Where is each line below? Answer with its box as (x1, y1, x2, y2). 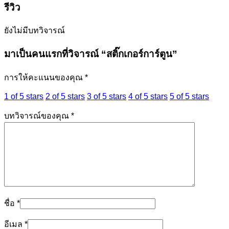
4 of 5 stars (128, 91, 168, 101)
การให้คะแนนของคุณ (4, 73, 85, 82)
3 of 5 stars (87, 91, 126, 101)
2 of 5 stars (45, 91, 85, 101)
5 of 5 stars (170, 91, 209, 101)
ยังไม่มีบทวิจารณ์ (4, 26, 65, 35)
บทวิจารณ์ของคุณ (4, 111, 71, 120)
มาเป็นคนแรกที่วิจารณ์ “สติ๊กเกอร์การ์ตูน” (4, 49, 177, 60)
